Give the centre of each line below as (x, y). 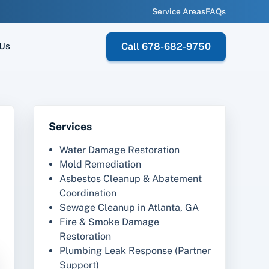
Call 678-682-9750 (166, 46)
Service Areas (179, 11)
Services (70, 126)
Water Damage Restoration (119, 150)
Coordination (88, 193)
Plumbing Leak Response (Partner (135, 251)
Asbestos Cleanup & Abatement (130, 179)
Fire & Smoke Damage (109, 222)
